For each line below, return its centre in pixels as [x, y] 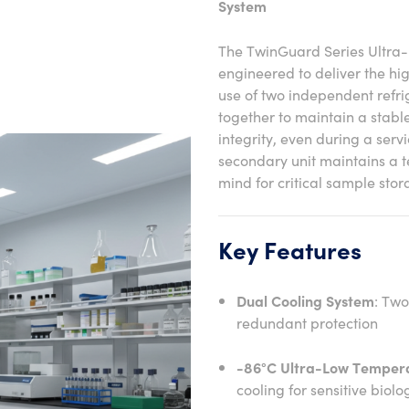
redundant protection [307, 322]
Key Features [290, 249]
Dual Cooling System [305, 300]
